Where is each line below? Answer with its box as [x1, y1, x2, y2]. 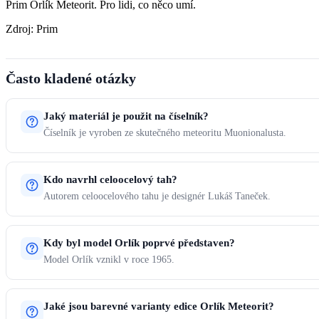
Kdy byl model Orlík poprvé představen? [43, 237, 235, 249]
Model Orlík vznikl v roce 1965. [43, 254, 174, 266]
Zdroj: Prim [6, 22, 58, 35]
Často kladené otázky [6, 70, 136, 87]
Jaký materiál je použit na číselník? [43, 110, 209, 122]
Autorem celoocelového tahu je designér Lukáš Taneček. [43, 191, 271, 202]
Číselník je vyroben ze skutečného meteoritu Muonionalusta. [43, 127, 286, 139]
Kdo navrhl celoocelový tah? [43, 174, 177, 186]
